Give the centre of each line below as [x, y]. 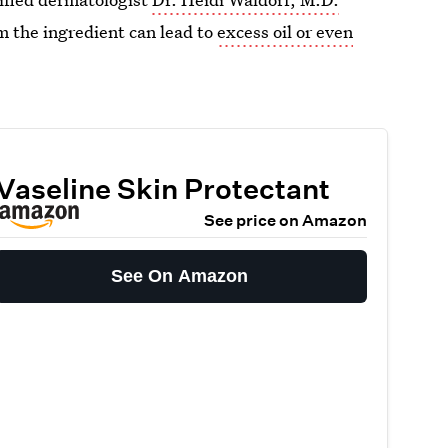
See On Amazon [180, 276]
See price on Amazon [285, 220]
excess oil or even [285, 31]
